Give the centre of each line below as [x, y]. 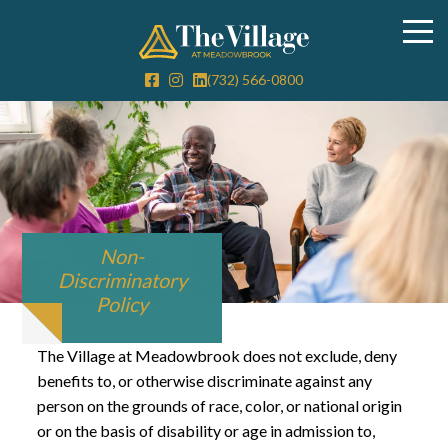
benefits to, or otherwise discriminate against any [205, 380]
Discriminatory [122, 280]
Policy [122, 304]
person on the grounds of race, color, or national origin [220, 405]
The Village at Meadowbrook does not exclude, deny [217, 355]
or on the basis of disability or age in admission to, [206, 430]
